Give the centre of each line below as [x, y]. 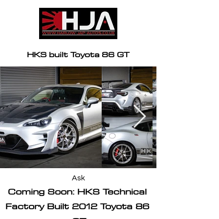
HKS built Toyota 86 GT [78, 54]
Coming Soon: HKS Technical [79, 191]
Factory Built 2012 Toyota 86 [79, 206]
